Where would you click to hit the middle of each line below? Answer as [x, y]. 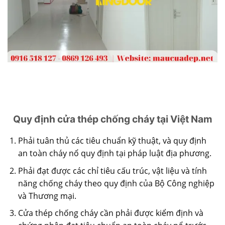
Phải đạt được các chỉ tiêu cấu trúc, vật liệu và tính [112, 171]
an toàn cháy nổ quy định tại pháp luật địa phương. [115, 153]
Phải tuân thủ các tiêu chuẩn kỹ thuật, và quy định [112, 141]
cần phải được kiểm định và [150, 213]
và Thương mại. [47, 196]
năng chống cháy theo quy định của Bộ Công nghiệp [116, 183]
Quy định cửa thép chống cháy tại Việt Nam [113, 119]
